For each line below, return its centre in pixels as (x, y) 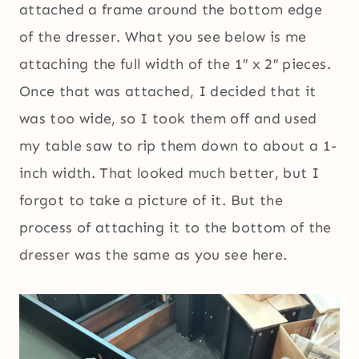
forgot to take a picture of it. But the (151, 201)
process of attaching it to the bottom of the (175, 228)
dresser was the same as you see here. (153, 255)
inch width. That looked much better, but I (169, 173)
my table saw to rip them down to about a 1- (178, 146)
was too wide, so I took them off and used (168, 119)
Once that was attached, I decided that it (168, 92)
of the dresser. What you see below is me (163, 37)
